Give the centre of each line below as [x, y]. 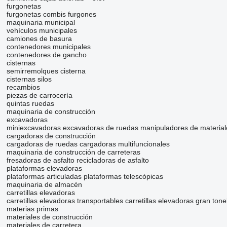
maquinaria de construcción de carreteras [73, 152]
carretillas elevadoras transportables [65, 201]
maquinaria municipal [41, 23]
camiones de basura [39, 39]
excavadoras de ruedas [100, 128]
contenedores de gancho [46, 55]
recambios [23, 87]
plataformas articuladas [44, 177]
